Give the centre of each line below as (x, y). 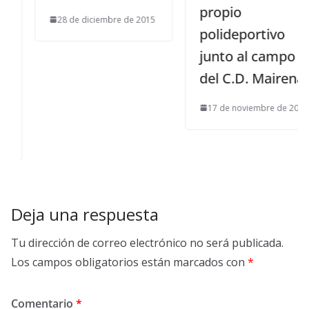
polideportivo (220, 34)
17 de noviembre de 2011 (236, 108)
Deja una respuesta (85, 214)
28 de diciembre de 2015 (84, 19)
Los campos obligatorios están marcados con (129, 262)
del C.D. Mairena (230, 78)
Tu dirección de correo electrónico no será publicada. (147, 242)
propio (199, 12)
